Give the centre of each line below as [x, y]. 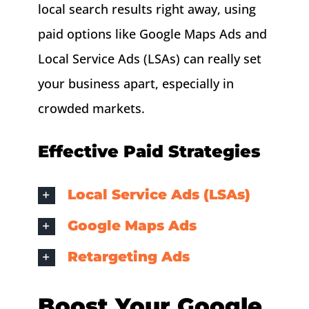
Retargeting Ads [128, 256]
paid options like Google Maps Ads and [152, 33]
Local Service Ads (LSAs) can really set [149, 58]
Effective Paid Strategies [149, 151]
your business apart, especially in [136, 83]
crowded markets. [91, 108]
